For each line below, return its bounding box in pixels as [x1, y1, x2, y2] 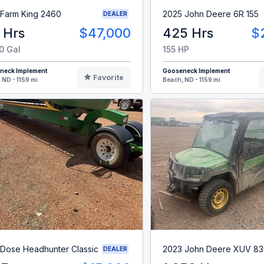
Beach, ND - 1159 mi [162, 76, 220, 84]
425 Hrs [162, 25, 213, 41]
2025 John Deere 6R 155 [162, 8, 259, 19]
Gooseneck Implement [162, 67, 230, 75]
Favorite [93, 73, 124, 82]
